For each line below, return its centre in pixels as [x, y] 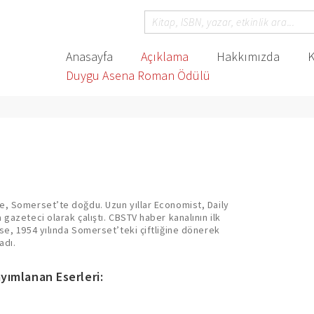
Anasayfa [89, 56]
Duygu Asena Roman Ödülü [138, 75]
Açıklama [164, 56]
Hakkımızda [248, 56]
